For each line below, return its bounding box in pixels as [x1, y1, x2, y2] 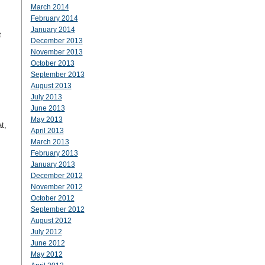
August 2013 [30, 82, 72, 90]
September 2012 [30, 205, 85, 214]
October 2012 [30, 194, 75, 202]
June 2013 [30, 104, 65, 112]
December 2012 [30, 172, 83, 180]
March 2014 [30, 3, 69, 11]
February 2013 [30, 149, 78, 157]
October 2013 [30, 59, 75, 67]
